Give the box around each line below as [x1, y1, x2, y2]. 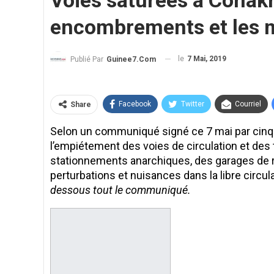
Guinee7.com [106, 54, 156, 64]
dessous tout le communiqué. [50, 183, 191, 196]
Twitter [181, 99, 204, 108]
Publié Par [70, 54, 105, 64]
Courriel [235, 99, 261, 108]
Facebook [119, 99, 151, 108]
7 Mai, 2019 [187, 54, 226, 63]
